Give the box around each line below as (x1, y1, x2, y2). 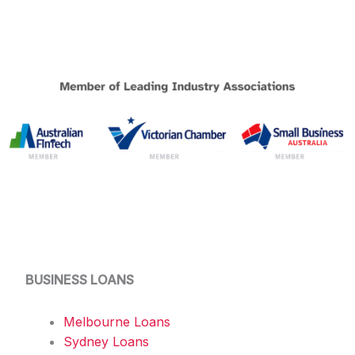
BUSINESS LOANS (25, 271, 134, 288)
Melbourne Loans (63, 313, 170, 330)
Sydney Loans (63, 333, 149, 349)
